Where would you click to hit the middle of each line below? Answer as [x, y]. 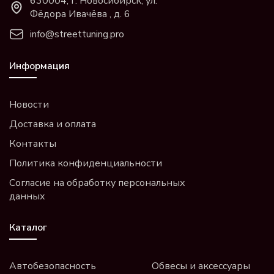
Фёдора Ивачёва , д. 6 [80, 14]
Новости [29, 105]
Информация [39, 66]
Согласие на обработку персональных [97, 183]
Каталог [28, 228]
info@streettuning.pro [77, 35]
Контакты [33, 144]
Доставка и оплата [53, 124]
